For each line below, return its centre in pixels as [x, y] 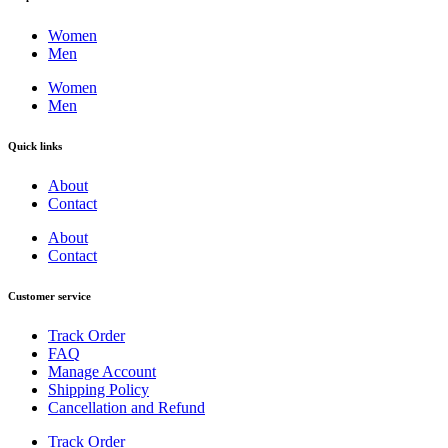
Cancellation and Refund [126, 407]
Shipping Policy [98, 389]
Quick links [35, 145]
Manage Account [102, 371]
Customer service [49, 295]
